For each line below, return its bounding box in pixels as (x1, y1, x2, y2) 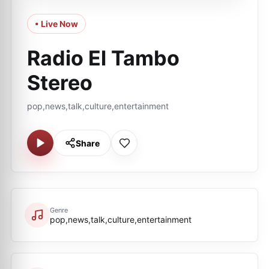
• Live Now (35, 19, 78, 29)
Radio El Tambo (27, 46, 180, 70)
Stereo (27, 70, 92, 95)
